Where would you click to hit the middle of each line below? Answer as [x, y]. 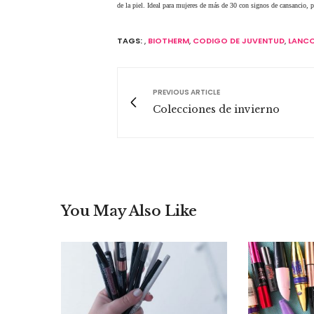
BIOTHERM [169, 40]
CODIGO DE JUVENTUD [239, 40]
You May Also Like [129, 211]
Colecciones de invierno [216, 109]
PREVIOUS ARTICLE [186, 92]
